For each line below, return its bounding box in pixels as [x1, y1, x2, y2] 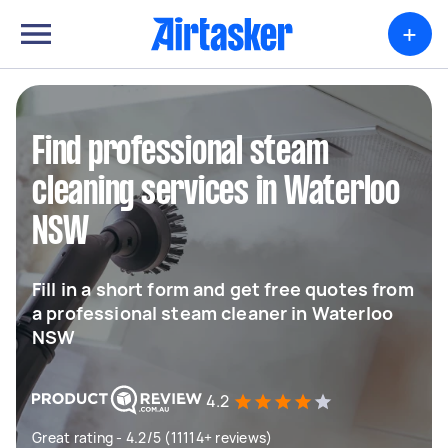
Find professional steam [32, 135, 329, 171]
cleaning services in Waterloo [32, 175, 400, 211]
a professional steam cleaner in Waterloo [32, 301, 393, 325]
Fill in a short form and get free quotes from [32, 277, 414, 301]
